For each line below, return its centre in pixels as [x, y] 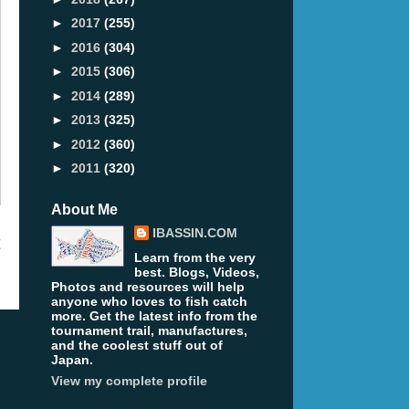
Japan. [72, 360]
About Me [84, 210]
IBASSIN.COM [194, 233]
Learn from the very [194, 258]
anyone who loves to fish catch [149, 302]
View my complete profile [129, 381]
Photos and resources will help [148, 287]
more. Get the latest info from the [154, 316]
